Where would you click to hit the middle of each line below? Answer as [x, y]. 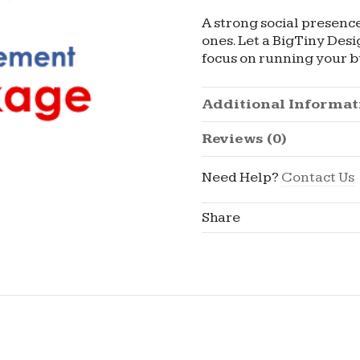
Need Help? [241, 177]
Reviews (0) [244, 139]
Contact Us [317, 177]
